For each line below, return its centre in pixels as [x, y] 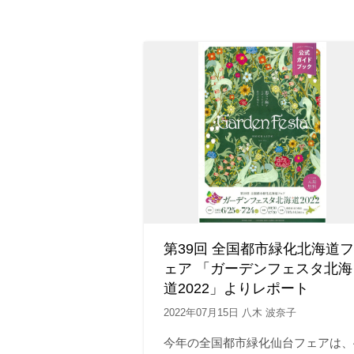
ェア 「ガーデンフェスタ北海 [258, 269]
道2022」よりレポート [236, 288]
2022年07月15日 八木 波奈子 [230, 313]
